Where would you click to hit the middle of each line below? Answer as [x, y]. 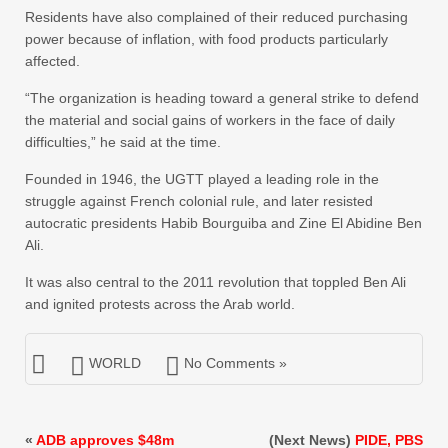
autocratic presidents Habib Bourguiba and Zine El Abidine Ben [223, 222]
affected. [52, 60]
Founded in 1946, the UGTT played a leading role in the [202, 178]
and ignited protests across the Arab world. [160, 303]
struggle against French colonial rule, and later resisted [199, 200]
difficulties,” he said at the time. [123, 141]
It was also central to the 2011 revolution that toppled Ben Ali [215, 281]
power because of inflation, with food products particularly [206, 38]
